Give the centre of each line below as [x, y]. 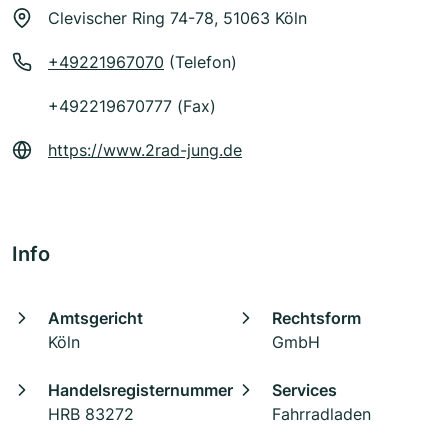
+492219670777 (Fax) [132, 106]
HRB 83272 [91, 414]
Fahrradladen [321, 414]
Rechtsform [316, 318]
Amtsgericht [95, 318]
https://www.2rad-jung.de [145, 150]
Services [304, 390]
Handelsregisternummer [140, 390]
